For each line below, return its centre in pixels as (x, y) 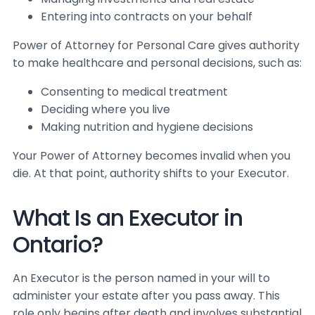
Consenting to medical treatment (134, 92)
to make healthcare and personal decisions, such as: (157, 63)
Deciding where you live (105, 109)
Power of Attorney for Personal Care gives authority (156, 45)
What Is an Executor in (128, 218)
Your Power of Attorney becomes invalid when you (152, 156)
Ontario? (58, 244)
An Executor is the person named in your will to (141, 278)
